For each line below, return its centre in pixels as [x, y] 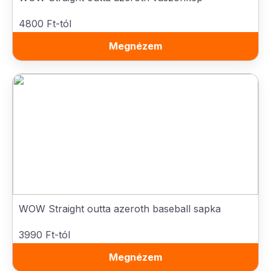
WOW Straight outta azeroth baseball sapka [120, 209]
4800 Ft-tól [45, 24]
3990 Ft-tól [44, 235]
